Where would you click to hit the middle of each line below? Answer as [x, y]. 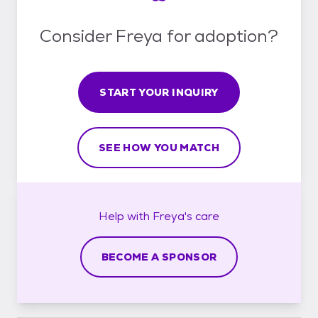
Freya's [172, 216]
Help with [126, 216]
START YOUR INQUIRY [159, 92]
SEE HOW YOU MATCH [159, 147]
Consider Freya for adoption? [159, 35]
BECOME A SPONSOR [159, 257]
